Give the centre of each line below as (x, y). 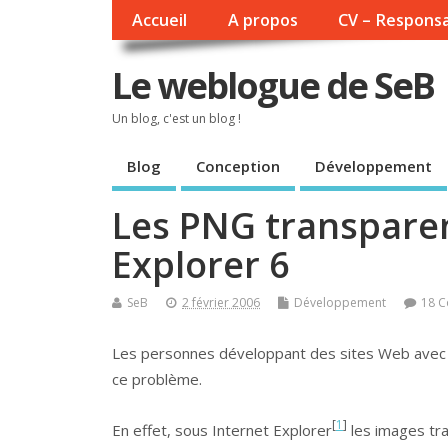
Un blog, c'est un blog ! (176, 118)
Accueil (160, 20)
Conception (238, 166)
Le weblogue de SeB (273, 85)
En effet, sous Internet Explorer (222, 429)
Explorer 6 (201, 264)
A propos (262, 20)
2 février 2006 (221, 302)
